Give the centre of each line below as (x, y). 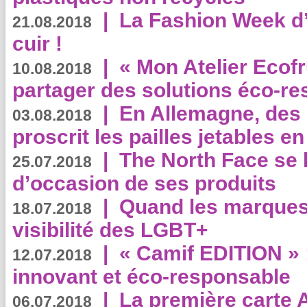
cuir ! (37, 44)
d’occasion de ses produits (144, 183)
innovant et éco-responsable (151, 277)
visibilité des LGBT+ (110, 230)
